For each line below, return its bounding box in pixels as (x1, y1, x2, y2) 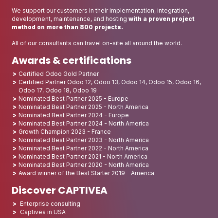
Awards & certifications (12, 53, 131, 67)
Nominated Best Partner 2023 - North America (18, 136, 149, 144)
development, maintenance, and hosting (12, 15, 128, 22)
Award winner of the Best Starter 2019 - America (18, 169, 154, 177)
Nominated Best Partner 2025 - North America (18, 103, 148, 110)
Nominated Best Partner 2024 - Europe (18, 111, 129, 119)
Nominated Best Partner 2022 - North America (18, 144, 148, 152)
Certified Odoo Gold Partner (18, 70, 99, 77)
